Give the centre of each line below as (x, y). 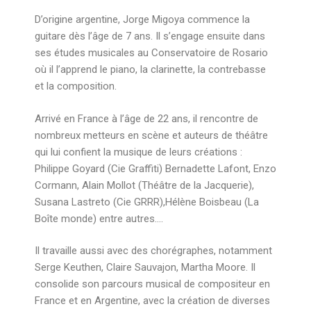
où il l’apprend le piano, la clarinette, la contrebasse (150, 69)
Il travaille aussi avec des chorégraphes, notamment (153, 251)
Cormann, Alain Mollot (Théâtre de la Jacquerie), (144, 185)
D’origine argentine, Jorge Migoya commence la (142, 19)
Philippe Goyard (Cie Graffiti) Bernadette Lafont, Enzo (155, 168)
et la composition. (76, 86)
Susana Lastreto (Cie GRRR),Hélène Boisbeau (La (147, 202)
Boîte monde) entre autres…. (99, 218)
